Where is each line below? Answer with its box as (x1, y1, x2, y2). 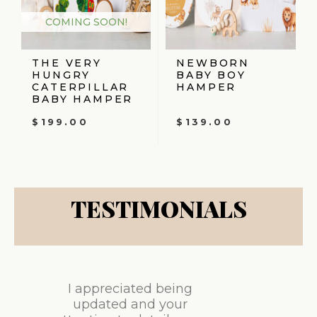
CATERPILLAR (32, 80, 129, 93)
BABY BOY (176, 68, 246, 81)
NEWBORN (176, 56, 250, 69)
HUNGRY (32, 68, 91, 81)
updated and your (72, 296, 188, 313)
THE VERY (32, 56, 102, 69)
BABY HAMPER (32, 92, 134, 105)
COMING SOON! (45, 15, 127, 28)
